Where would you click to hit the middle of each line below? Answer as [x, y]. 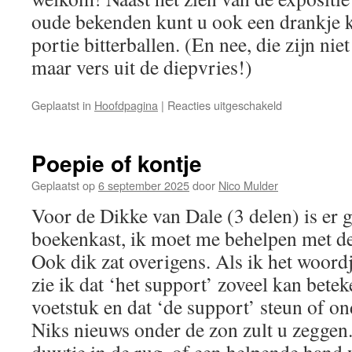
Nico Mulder [248, 185]
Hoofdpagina [126, 105]
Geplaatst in [61, 105]
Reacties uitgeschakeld [225, 105]
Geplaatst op [63, 185]
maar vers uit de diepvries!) [142, 67]
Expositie [304, 120]
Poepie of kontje [117, 163]
